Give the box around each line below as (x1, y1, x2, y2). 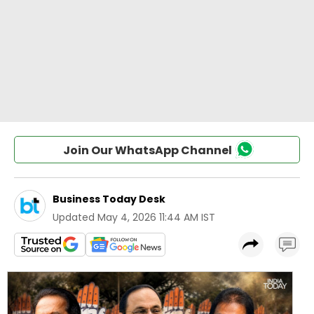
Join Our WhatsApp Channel (62, 142, 232, 158)
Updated (53, 210, 95, 224)
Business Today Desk (53, 192, 165, 206)
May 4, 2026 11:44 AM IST (97, 210, 215, 224)
